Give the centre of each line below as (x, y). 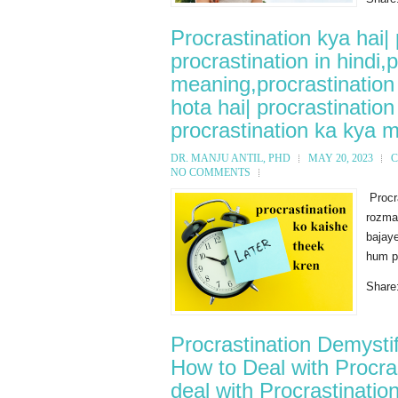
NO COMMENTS (211, 173)
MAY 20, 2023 (341, 159)
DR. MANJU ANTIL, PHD (231, 159)
